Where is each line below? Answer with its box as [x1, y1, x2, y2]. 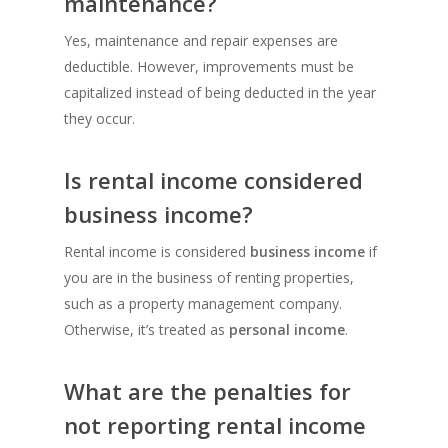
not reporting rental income [64, 410, 366, 441]
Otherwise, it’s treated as [64, 320, 229, 340]
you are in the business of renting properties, [64, 268, 354, 288]
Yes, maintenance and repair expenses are [64, 31, 338, 51]
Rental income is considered [64, 242, 250, 262]
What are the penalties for [64, 376, 351, 407]
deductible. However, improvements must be [64, 57, 354, 77]
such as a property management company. [64, 294, 342, 314]
